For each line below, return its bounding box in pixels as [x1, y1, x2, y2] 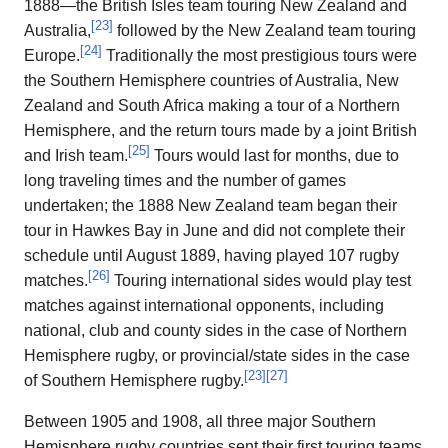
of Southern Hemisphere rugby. [24, 372, 244, 390]
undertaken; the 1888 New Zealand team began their [24, 197, 397, 215]
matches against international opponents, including [24, 297, 384, 315]
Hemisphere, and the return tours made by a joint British [24, 122, 417, 140]
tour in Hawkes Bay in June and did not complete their [24, 222, 405, 240]
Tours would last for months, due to [150, 147, 399, 165]
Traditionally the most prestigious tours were [102, 47, 417, 65]
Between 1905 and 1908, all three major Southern [24, 413, 376, 431]
